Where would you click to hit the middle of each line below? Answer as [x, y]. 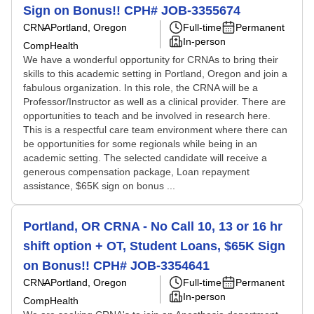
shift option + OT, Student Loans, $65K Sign [154, 246]
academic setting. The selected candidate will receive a [145, 158]
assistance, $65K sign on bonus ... [99, 186]
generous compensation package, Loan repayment [136, 172]
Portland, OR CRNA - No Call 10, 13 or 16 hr [153, 226]
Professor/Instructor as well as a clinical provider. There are [155, 102]
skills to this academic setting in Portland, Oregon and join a [155, 74]
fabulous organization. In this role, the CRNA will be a [141, 88]
